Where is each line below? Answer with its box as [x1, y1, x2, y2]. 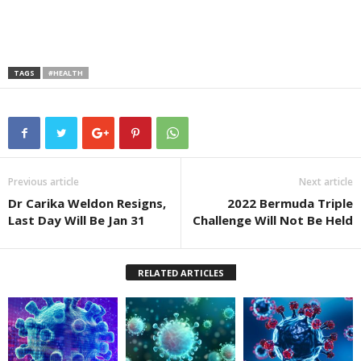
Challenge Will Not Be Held [193, 212, 353, 228]
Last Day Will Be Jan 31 [8, 212, 145, 228]
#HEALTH [48, 68, 83, 78]
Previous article [8, 175, 79, 189]
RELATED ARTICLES [137, 267, 224, 279]
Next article [299, 175, 353, 189]
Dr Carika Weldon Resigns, [8, 195, 166, 211]
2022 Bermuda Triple [227, 195, 353, 211]
